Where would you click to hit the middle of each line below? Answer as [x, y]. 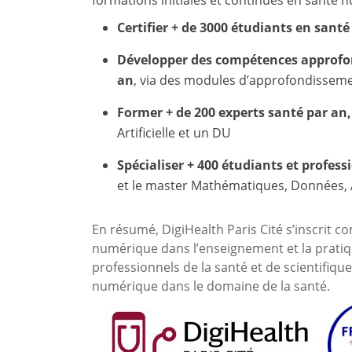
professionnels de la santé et [179, 267]
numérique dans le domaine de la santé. [211, 286]
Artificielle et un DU [174, 132]
